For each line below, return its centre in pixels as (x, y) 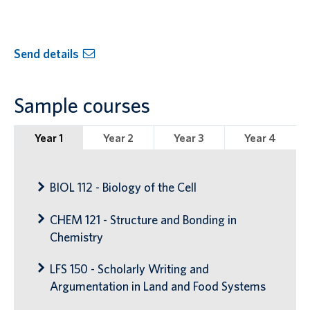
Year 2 (118, 138)
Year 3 (189, 138)
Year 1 (48, 138)
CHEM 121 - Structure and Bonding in (144, 219)
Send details (46, 54)
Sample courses (82, 106)
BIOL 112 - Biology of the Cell (124, 188)
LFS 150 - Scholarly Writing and (130, 268)
